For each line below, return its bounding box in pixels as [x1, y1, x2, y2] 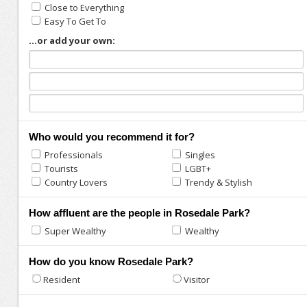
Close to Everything [44, 1, 124, 14]
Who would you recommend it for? [28, 131, 195, 143]
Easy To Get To [44, 15, 106, 27]
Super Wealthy [42, 225, 106, 237]
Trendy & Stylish [183, 176, 253, 188]
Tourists [42, 162, 78, 175]
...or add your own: [28, 34, 115, 47]
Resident [42, 273, 80, 286]
